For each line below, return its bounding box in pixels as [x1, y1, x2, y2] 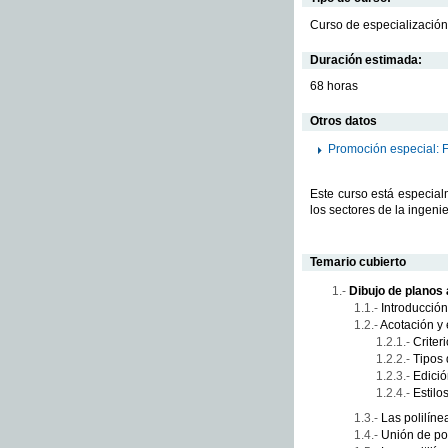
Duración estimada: [310, 52, 422, 67]
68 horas [310, 79, 358, 94]
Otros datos [310, 114, 377, 129]
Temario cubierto [310, 255, 406, 270]
